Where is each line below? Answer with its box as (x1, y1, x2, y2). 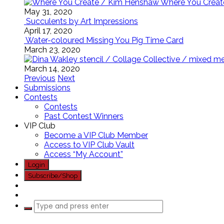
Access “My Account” (44, 149, 123, 159)
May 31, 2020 (24, 7, 72, 16)
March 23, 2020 (24, 45, 80, 54)
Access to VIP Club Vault (44, 140, 134, 149)
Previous (24, 73, 55, 83)
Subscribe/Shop (28, 171, 77, 179)
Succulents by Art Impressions (26, 16, 138, 26)
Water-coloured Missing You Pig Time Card (25, 35, 183, 45)
